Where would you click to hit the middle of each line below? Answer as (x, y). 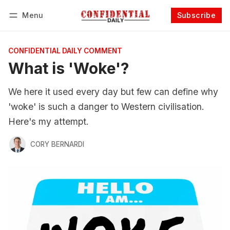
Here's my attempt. (49, 121)
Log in (29, 29)
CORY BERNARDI (57, 144)
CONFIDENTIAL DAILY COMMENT (65, 51)
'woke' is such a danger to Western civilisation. (106, 107)
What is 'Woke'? (69, 68)
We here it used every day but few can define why (113, 92)
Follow (174, 29)
